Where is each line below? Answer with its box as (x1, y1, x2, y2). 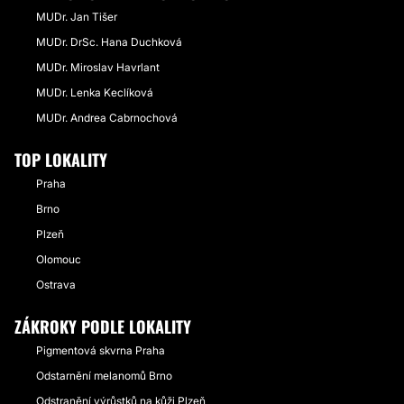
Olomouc (36, 252, 81, 266)
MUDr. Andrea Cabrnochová (36, 111, 178, 124)
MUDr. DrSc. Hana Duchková (36, 35, 182, 49)
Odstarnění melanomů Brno (36, 369, 172, 382)
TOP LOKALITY (14, 148, 107, 171)
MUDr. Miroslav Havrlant (36, 60, 160, 74)
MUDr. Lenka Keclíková (36, 86, 153, 99)
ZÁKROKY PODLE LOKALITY (14, 315, 191, 338)
